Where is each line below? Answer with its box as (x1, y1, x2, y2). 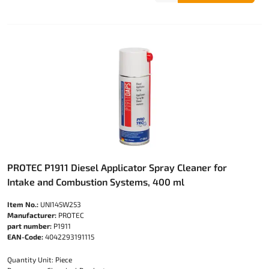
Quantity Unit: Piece (7, 255, 72, 264)
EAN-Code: (7, 232, 43, 241)
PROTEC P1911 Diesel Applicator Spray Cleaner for (7, 162, 227, 173)
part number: (7, 222, 52, 230)
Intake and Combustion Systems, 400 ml (7, 176, 184, 187)
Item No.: (7, 200, 38, 208)
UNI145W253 (38, 200, 81, 208)
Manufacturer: (7, 211, 56, 219)
